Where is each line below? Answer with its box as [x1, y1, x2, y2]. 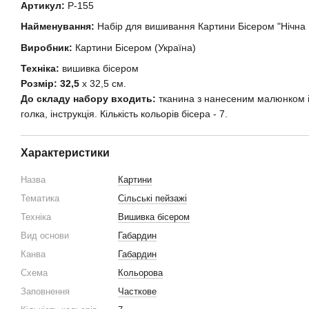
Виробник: [21, 41, 72, 53]
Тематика [21, 192, 59, 203]
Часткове [118, 286, 157, 297]
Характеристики [21, 146, 110, 159]
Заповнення [21, 286, 70, 297]
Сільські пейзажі [118, 192, 187, 203]
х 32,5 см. [79, 77, 126, 89]
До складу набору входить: [21, 92, 156, 104]
